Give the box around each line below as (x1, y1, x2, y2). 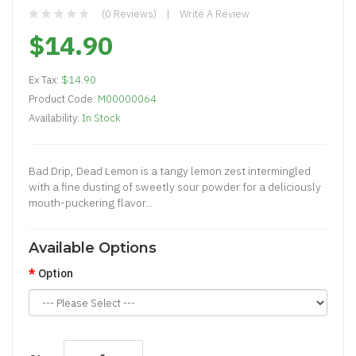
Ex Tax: (29, 73, 61, 87)
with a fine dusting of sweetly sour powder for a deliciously (29, 180, 321, 194)
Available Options (29, 239, 157, 257)
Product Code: (29, 92, 98, 106)
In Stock (82, 111, 121, 125)
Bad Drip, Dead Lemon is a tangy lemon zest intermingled (29, 164, 311, 178)
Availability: (29, 111, 82, 125)
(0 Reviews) (102, 7, 157, 21)
